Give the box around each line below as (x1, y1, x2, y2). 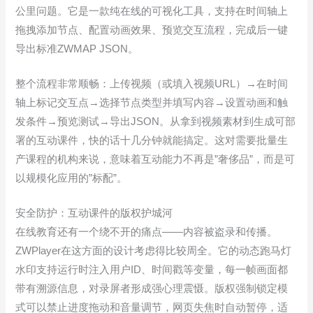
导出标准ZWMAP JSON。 (15, 43, 139, 54)
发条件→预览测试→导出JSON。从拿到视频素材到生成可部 (15, 116, 296, 127)
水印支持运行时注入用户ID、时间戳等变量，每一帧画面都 (15, 264, 289, 276)
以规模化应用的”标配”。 (15, 173, 128, 184)
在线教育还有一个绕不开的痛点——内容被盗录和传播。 (15, 226, 278, 238)
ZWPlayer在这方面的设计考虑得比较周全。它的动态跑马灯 (15, 245, 292, 257)
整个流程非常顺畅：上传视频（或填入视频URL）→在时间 (15, 78, 289, 89)
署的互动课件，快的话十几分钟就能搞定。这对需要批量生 (15, 135, 289, 146)
